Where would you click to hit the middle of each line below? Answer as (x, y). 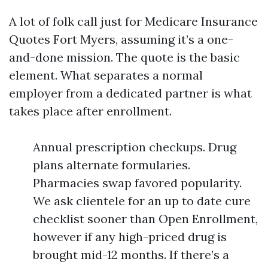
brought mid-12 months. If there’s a (131, 255)
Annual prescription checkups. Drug (135, 147)
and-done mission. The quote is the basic (124, 57)
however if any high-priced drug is (130, 237)
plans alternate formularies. (112, 165)
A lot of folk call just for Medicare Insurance (133, 21)
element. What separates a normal (106, 75)
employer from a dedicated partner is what (130, 93)
